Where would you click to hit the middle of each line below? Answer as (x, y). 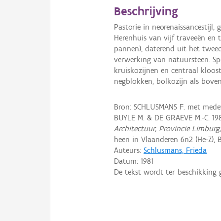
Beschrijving (146, 11)
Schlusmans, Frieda (175, 150)
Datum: (128, 161)
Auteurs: (129, 150)
